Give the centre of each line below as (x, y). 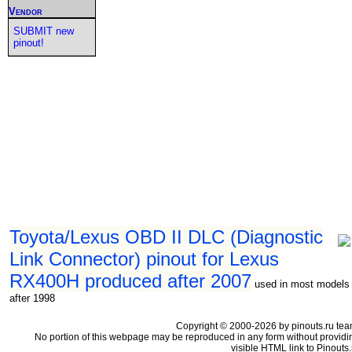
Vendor (26, 11)
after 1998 (32, 298)
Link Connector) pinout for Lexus (144, 258)
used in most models (302, 284)
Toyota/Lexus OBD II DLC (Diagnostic (166, 236)
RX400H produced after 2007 (130, 280)
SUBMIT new (43, 31)
